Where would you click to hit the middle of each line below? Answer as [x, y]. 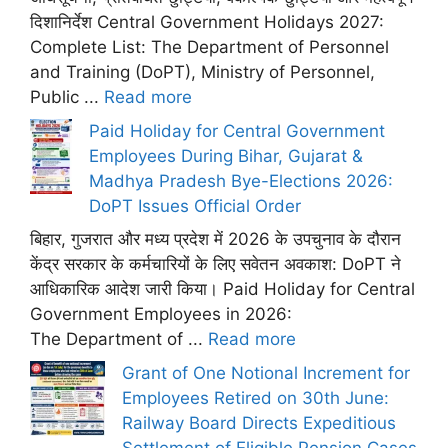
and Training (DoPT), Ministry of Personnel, [202, 72]
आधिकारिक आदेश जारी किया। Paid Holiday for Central [222, 289]
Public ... [67, 97]
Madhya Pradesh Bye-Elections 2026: [241, 180]
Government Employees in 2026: [161, 314]
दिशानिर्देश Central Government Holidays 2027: [207, 22]
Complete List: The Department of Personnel [209, 47]
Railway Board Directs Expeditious [259, 422]
